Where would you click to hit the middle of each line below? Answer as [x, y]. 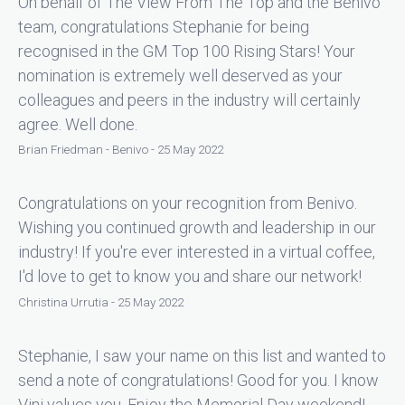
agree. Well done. [78, 124]
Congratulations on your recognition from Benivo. [188, 203]
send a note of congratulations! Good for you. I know [198, 380]
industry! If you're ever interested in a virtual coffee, [197, 252]
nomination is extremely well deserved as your [180, 75]
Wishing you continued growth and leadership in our [197, 228]
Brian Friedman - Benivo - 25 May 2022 [121, 150]
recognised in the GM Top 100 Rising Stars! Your [187, 51]
